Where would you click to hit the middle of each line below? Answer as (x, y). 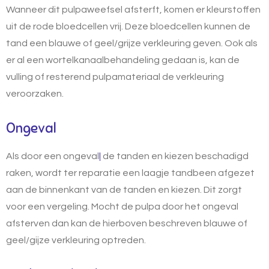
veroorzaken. (35, 93)
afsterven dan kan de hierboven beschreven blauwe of (127, 223)
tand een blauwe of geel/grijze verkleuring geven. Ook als (132, 43)
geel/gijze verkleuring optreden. (76, 240)
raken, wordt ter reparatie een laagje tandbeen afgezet (130, 173)
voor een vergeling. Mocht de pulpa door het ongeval (122, 206)
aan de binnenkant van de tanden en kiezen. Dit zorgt (124, 189)
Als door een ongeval (53, 156)
